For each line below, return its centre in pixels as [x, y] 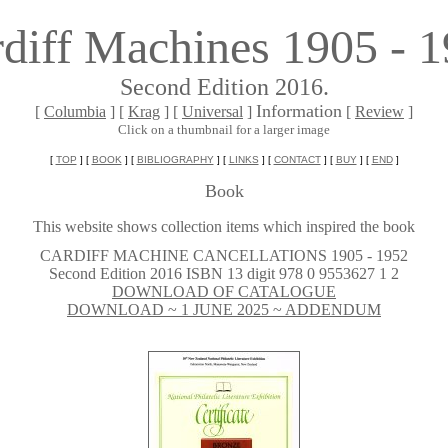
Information [299, 111]
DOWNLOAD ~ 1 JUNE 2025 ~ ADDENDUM [224, 309]
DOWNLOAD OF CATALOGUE [224, 291]
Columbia [75, 111]
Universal [212, 111]
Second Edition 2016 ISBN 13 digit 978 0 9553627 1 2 [224, 273]
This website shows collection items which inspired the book [224, 226]
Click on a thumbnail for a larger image [224, 129]
